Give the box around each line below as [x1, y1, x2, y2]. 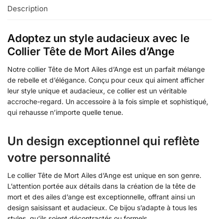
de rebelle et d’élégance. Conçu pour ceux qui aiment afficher [7, 75, 204, 84]
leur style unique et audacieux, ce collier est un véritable [7, 86, 187, 95]
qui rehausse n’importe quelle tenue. [7, 108, 123, 116]
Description [7, 3, 48, 13]
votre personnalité [7, 150, 110, 165]
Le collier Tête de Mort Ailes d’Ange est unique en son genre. [7, 171, 201, 179]
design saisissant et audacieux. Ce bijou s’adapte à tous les [7, 203, 197, 212]
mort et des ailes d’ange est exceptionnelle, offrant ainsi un [7, 192, 195, 201]
